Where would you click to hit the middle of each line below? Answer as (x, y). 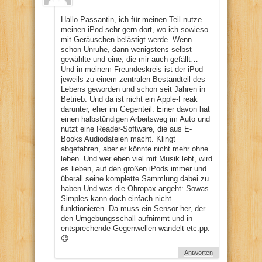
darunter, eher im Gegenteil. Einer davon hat (135, 109)
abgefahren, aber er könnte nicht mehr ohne (135, 149)
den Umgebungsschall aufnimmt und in (127, 218)
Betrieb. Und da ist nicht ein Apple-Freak (129, 99)
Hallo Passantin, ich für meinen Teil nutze (131, 19)
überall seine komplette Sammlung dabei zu (135, 178)
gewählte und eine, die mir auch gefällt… (130, 59)
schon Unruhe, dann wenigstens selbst (126, 49)
